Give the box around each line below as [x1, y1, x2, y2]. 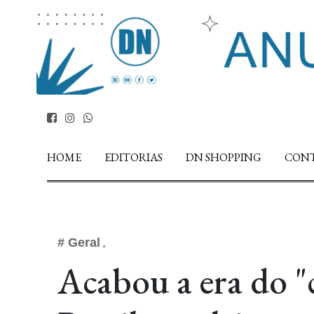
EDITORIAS [104, 149, 163, 165]
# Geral [57, 235, 100, 250]
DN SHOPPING [186, 149, 261, 165]
